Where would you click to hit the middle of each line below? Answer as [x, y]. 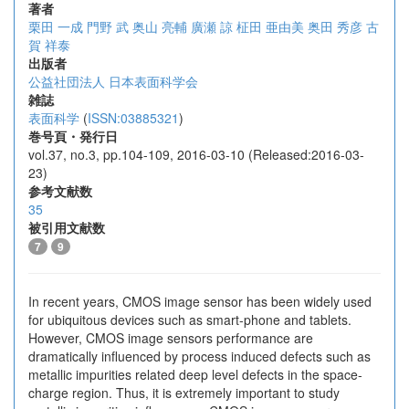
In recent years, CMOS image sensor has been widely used [200, 301]
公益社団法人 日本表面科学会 [113, 81]
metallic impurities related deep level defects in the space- [195, 374]
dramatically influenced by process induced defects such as [199, 356]
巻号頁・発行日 [73, 136]
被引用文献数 [67, 227]
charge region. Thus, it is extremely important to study [184, 393]
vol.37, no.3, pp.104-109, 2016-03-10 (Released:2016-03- [196, 154]
